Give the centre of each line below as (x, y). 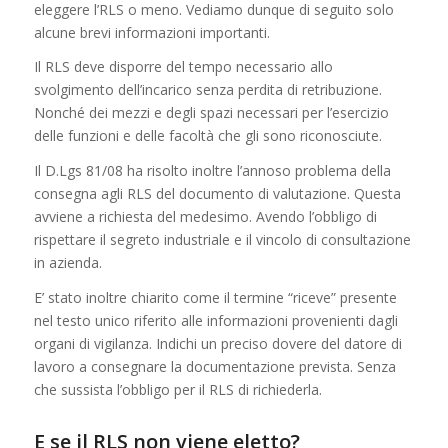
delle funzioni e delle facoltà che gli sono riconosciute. (207, 136)
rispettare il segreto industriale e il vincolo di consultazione (222, 240)
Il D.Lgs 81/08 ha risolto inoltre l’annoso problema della (212, 171)
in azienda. (67, 263)
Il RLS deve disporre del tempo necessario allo (183, 67)
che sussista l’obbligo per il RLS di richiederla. (177, 390)
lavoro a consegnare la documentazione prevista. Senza (214, 367)
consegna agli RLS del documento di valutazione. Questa (217, 194)
